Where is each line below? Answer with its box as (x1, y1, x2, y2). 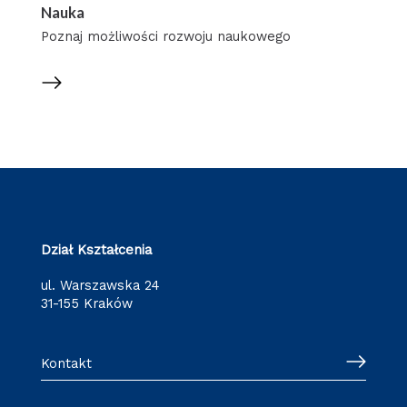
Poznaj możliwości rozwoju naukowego (40, 28, 291, 45)
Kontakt (40, 354, 92, 372)
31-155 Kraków (40, 294, 133, 312)
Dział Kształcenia (40, 242, 152, 259)
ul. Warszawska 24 (40, 276, 160, 293)
